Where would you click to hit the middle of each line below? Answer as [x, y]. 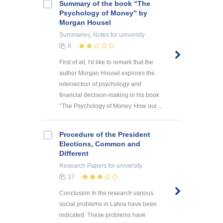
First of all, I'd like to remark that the [106, 62]
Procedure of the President [105, 135]
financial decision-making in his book [109, 95]
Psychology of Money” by [103, 13]
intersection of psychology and [100, 84]
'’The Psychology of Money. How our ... [111, 106]
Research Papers [83, 166]
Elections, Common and [100, 144]
